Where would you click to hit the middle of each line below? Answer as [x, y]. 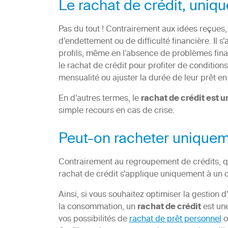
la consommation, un [98, 208]
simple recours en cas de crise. [116, 111]
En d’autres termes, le [99, 99]
